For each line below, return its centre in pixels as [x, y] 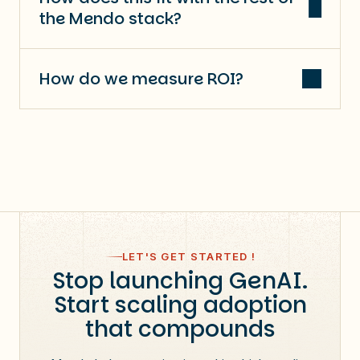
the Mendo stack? [110, 18]
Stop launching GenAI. [180, 280]
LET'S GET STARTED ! [189, 256]
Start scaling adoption [180, 305]
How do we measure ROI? [141, 78]
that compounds [180, 329]
